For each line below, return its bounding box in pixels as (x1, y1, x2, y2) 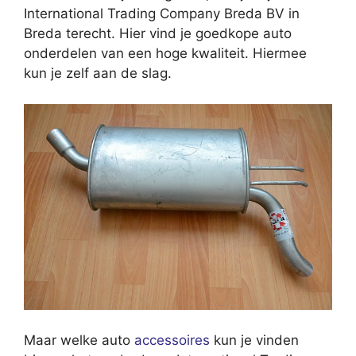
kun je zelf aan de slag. (24, 65, 172, 82)
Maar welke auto (24, 331, 134, 348)
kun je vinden (210, 331, 299, 348)
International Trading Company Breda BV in (24, 6, 300, 22)
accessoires (134, 331, 210, 348)
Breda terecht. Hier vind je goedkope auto (24, 25, 292, 42)
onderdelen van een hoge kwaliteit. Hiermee (24, 45, 307, 62)
